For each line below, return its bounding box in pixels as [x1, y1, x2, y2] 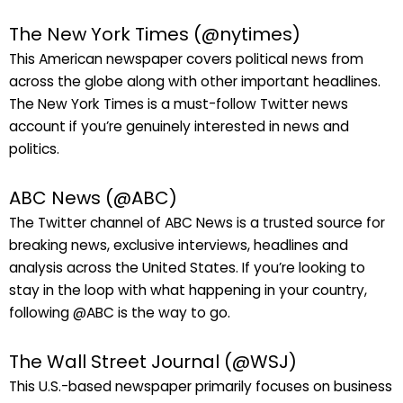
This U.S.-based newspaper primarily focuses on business [9, 377, 392, 397]
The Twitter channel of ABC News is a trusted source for [9, 213, 385, 232]
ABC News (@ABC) [9, 185, 177, 210]
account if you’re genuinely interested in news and [9, 116, 349, 136]
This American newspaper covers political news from [9, 49, 363, 68]
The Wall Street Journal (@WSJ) [9, 349, 297, 375]
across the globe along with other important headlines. [9, 71, 381, 91]
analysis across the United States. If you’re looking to [9, 258, 365, 277]
